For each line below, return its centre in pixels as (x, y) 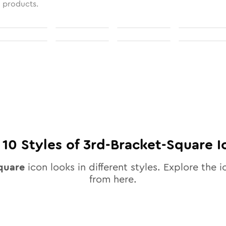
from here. (113, 179)
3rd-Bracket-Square (148, 145)
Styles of (50, 145)
